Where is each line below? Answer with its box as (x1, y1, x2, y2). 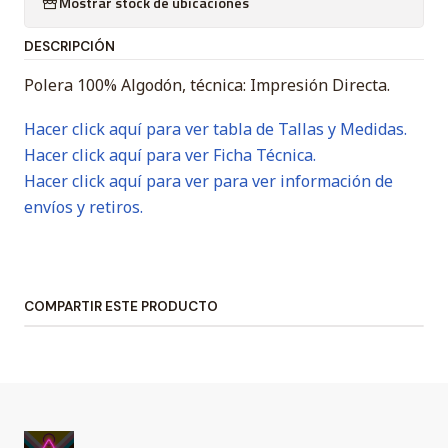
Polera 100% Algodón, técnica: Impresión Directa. (24, 74, 390, 97)
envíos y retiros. (24, 196, 143, 219)
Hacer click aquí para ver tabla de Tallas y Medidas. (24, 118, 407, 141)
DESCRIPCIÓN (24, 38, 115, 56)
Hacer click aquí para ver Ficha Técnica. (24, 144, 316, 167)
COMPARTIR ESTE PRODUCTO (24, 298, 218, 316)
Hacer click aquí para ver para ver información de (24, 170, 393, 193)
